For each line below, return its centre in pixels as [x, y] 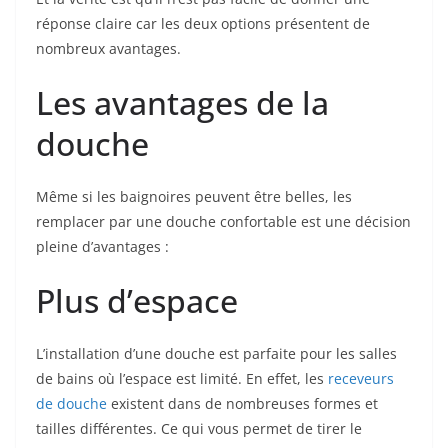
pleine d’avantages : [102, 246]
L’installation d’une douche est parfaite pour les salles [216, 353]
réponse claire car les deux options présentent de [203, 23]
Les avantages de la [182, 102]
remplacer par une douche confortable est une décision [223, 221]
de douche [71, 403]
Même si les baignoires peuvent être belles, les [194, 196]
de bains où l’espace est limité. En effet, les [182, 378]
